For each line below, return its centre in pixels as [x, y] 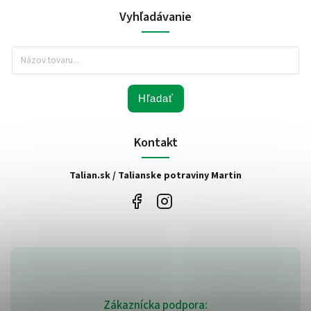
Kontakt [155, 142]
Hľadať [155, 98]
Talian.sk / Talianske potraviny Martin [155, 175]
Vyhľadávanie [155, 17]
